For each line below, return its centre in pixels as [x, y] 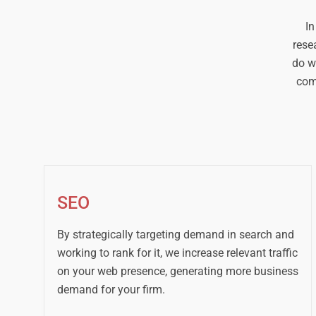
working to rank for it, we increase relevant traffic [177, 253]
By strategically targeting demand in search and [175, 235]
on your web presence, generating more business [177, 272]
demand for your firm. [111, 290]
